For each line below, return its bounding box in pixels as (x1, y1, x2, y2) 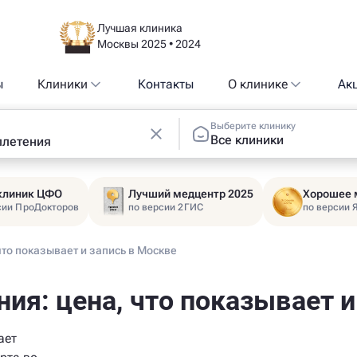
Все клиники (210, 131, 284, 147)
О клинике (228, 76, 288, 92)
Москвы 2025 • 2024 (96, 37, 201, 50)
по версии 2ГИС (128, 202, 203, 213)
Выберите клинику (210, 120, 296, 131)
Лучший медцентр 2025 (128, 187, 254, 200)
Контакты (137, 76, 194, 92)
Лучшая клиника (96, 22, 182, 34)
